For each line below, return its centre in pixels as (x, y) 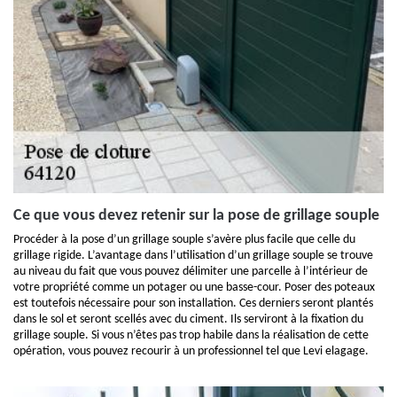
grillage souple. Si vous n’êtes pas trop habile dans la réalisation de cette (191, 335)
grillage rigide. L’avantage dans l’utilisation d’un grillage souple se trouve (193, 256)
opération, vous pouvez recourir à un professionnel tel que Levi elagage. (191, 351)
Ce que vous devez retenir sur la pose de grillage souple (196, 216)
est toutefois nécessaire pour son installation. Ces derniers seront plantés (193, 304)
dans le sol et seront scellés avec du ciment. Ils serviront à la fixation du (188, 319)
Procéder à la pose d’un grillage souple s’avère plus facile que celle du (184, 240)
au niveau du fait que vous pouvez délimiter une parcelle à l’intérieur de (191, 272)
